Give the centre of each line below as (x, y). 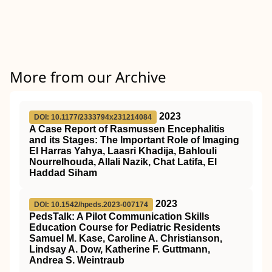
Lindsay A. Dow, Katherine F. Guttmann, (120, 249)
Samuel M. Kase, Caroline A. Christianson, (126, 238)
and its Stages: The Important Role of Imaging (134, 140)
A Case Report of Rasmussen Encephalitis (127, 129)
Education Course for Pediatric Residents (125, 227)
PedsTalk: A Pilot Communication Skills (119, 216)
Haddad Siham (63, 173)
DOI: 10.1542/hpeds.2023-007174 (91, 205)
